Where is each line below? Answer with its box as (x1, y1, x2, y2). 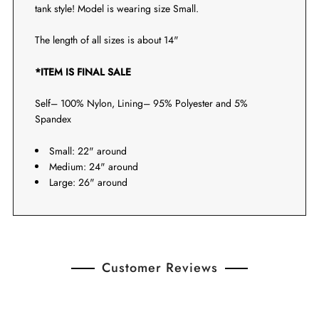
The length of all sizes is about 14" (34, 33, 179, 48)
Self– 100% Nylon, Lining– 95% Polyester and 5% (34, 96, 248, 111)
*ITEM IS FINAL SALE (34, 64, 131, 79)
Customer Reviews (101, 258, 218, 277)
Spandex (34, 112, 71, 127)
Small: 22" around (48, 143, 127, 158)
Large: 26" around (48, 174, 127, 189)
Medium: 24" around (48, 159, 141, 174)
